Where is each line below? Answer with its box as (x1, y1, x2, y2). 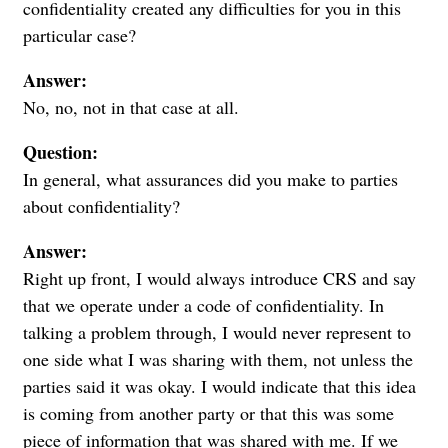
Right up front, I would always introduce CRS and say (23, 266, 416, 291)
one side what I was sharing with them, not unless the (23, 347, 413, 372)
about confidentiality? (23, 194, 180, 219)
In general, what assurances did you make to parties (23, 167, 398, 192)
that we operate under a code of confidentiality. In (23, 293, 384, 318)
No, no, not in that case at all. (23, 95, 239, 120)
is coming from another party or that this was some (23, 401, 394, 426)
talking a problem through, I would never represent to (23, 320, 411, 345)
